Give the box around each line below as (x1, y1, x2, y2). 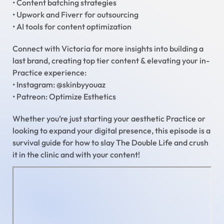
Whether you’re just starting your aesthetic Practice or (12, 113, 205, 124)
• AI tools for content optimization (12, 21, 131, 32)
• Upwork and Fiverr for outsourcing (12, 9, 138, 20)
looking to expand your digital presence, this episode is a (12, 125, 210, 136)
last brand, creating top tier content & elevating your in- (12, 55, 209, 66)
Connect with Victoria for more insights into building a (12, 43, 203, 54)
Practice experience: (12, 67, 86, 78)
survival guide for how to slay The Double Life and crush (12, 137, 208, 148)
